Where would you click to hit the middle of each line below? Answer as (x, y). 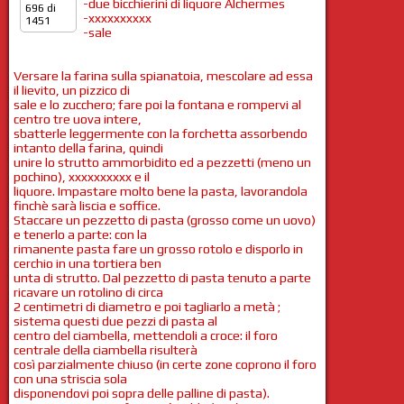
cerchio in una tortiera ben (87, 263)
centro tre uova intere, (78, 119)
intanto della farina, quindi (88, 147)
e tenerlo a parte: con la (80, 234)
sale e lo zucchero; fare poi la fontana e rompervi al (157, 104)
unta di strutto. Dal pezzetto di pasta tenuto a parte (162, 277)
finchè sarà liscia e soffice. (87, 205)
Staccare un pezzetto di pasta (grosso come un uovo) (165, 220)
